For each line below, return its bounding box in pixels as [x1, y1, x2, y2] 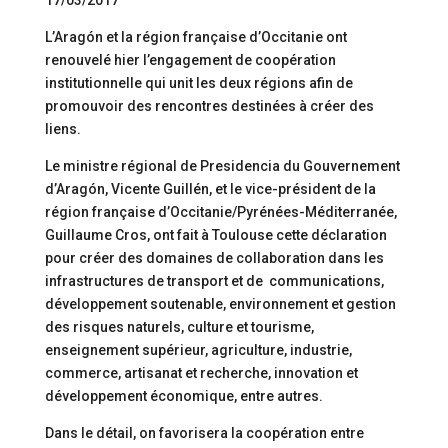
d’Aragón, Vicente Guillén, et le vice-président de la [44, 181, 376, 197]
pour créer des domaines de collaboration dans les [44, 250, 384, 266]
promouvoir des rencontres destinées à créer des [44, 98, 374, 114]
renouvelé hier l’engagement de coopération [44, 52, 336, 68]
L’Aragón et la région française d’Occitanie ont [44, 29, 347, 45]
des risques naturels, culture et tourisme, [44, 319, 314, 335]
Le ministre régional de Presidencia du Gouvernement [44, 158, 400, 174]
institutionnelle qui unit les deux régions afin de [44, 75, 353, 91]
